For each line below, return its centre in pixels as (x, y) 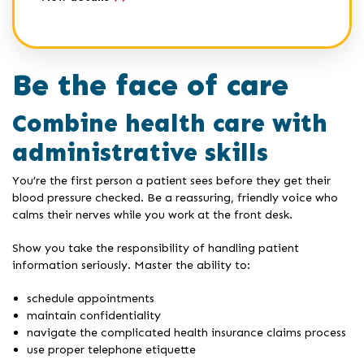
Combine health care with (170, 124)
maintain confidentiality (94, 316)
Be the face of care (150, 85)
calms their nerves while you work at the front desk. (152, 215)
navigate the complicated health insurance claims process (186, 333)
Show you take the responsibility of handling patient (156, 248)
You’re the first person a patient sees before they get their (171, 181)
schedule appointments (91, 299)
